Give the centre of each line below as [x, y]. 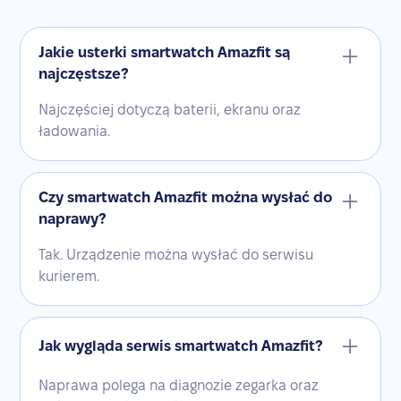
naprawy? [73, 218]
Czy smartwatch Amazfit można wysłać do [186, 197]
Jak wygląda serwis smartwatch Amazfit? [181, 346]
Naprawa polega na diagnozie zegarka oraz [179, 385]
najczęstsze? [84, 73]
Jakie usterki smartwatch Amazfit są [165, 52]
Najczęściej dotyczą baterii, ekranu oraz [170, 109]
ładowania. [75, 131]
